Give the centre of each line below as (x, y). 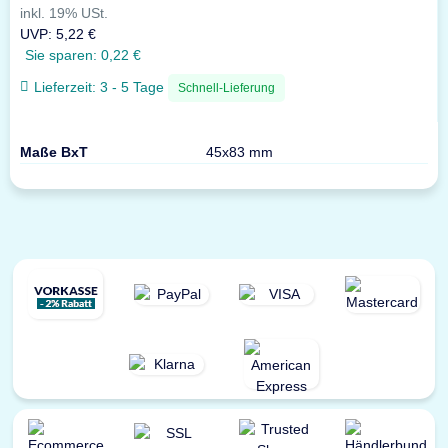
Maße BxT (54, 152)
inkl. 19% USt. (64, 13)
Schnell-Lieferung (226, 88)
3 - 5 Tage (134, 87)
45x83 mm (240, 152)
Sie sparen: (63, 55)
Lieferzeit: (65, 87)
